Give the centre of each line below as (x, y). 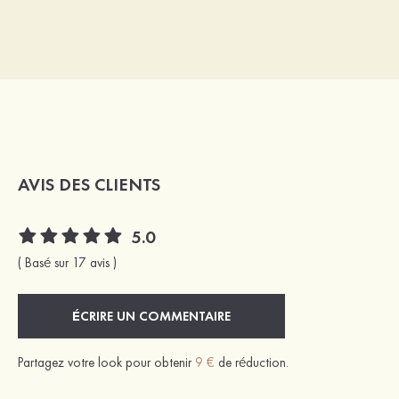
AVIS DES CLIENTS (89, 184)
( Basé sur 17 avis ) (67, 263)
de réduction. (252, 362)
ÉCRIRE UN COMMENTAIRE (151, 316)
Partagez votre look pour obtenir (106, 362)
